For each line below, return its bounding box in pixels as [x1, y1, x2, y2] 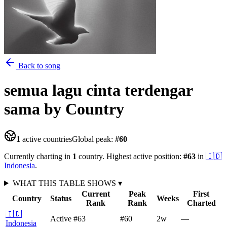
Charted [186, 198, 216, 207]
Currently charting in [4, 152, 72, 161]
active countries [20, 134, 72, 143]
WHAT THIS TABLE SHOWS [12, 178, 118, 187]
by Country [44, 100, 124, 119]
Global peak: [72, 134, 115, 143]
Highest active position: [104, 152, 183, 161]
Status [50, 194, 71, 203]
